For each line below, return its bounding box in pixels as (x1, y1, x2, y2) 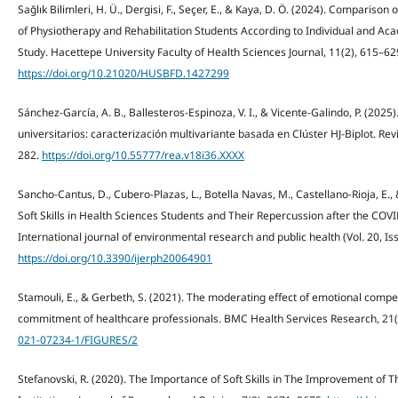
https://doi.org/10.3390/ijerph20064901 (17, 250, 212, 266)
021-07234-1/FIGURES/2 (17, 331, 138, 347)
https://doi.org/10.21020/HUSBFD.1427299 (17, 65, 229, 81)
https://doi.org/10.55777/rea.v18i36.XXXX (41, 147, 244, 163)
